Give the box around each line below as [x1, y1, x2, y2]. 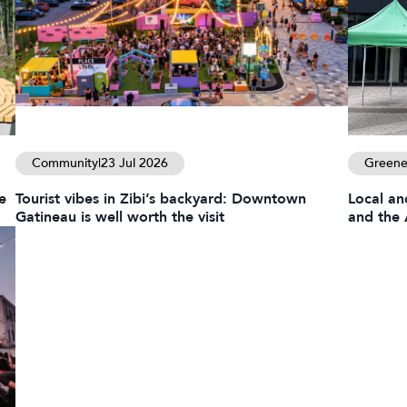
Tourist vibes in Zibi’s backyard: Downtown [15, 189, 307, 210]
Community [32, 154, 99, 173]
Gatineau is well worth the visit [15, 207, 230, 228]
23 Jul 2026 [101, 154, 169, 173]
